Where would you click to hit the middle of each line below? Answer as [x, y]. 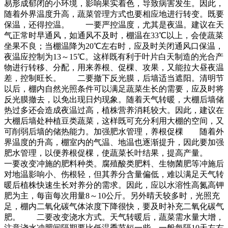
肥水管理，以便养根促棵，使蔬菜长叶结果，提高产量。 [114, 153]
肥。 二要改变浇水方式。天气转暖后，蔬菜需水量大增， [114, 217]
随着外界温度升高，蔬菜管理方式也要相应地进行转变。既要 [114, 14]
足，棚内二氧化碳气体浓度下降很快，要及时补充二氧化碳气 [114, 207]
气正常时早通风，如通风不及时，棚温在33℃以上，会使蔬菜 [114, 36]
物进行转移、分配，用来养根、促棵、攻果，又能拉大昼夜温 [114, 68]
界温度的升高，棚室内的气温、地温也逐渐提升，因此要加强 [114, 142]
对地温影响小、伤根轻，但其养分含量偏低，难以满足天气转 [114, 175]
